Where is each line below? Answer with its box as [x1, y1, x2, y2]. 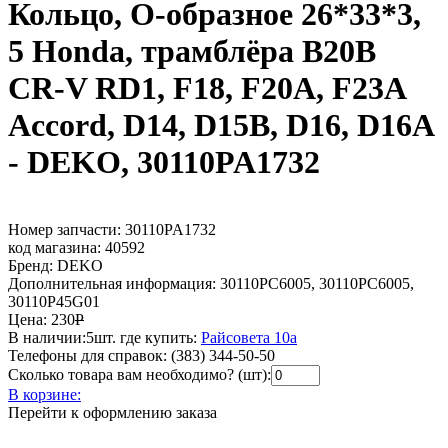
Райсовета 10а [201, 328, 297, 346]
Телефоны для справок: [8, 346, 167, 364]
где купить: [120, 328, 201, 346]
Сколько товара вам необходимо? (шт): [8, 365, 271, 383]
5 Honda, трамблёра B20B [8, 33, 376, 70]
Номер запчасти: [8, 220, 125, 238]
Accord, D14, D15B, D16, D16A [8, 107, 433, 144]
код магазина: [8, 238, 101, 256]
